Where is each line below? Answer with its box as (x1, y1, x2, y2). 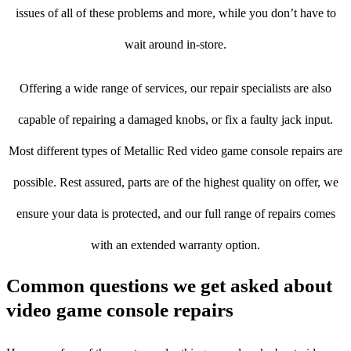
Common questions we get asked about (6, 275, 332, 297)
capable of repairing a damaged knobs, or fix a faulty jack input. (18, 113, 333, 127)
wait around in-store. (125, 38, 226, 52)
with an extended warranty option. (91, 238, 260, 252)
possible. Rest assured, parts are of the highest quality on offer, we (13, 175, 338, 190)
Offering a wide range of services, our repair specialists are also (20, 81, 331, 96)
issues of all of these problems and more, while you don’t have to (15, 6, 336, 20)
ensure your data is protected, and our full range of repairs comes (16, 207, 335, 221)
